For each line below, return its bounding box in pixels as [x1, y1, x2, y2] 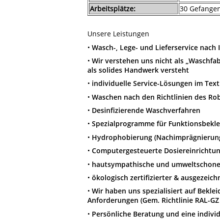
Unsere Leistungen [87, 29, 149, 39]
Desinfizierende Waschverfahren [92, 106, 200, 115]
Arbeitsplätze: [90, 3, 136, 13]
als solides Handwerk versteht [87, 65, 189, 75]
